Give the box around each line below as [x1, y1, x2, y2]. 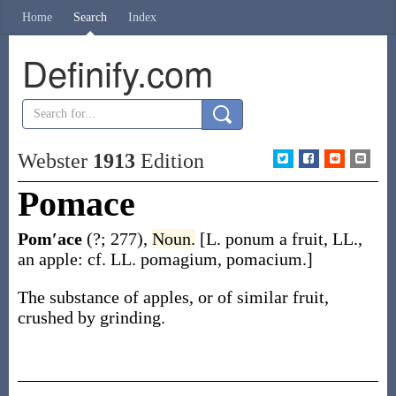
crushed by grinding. [17, 308, 165, 327]
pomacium [225, 249, 302, 269]
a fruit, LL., [278, 229, 362, 248]
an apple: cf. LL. [17, 249, 141, 269]
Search [73, 11, 107, 24]
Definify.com [21, 47, 213, 97]
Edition [134, 149, 204, 172]
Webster [17, 149, 93, 172]
